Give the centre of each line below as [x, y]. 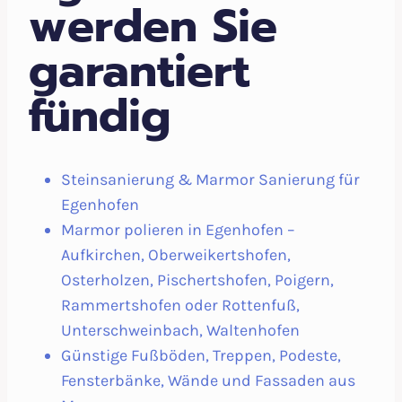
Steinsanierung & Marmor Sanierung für [210, 180]
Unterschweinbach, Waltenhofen [180, 331]
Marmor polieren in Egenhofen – [178, 230]
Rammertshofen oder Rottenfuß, [180, 306]
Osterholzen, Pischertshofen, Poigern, [197, 280]
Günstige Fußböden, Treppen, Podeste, [201, 356]
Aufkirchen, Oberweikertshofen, [176, 255]
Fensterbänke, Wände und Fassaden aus [208, 381]
